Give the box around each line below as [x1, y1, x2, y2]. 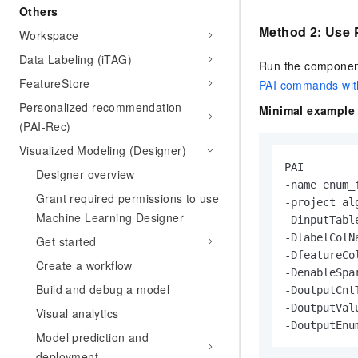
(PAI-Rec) [19, 118, 71, 134]
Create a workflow [36, 257, 133, 273]
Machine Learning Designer [36, 209, 184, 225]
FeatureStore [19, 75, 90, 91]
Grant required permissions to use [36, 190, 220, 206]
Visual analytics [36, 305, 119, 321]
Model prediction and [36, 329, 149, 345]
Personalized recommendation [19, 99, 182, 115]
